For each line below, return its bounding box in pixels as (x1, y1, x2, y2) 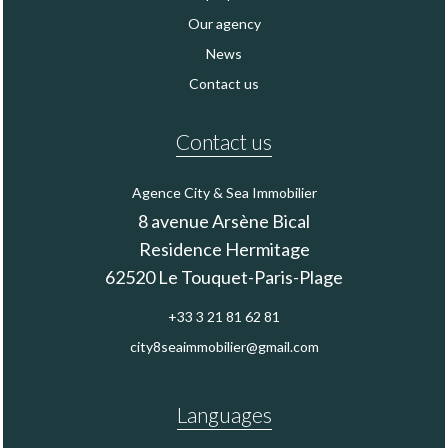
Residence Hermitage (138, 237, 310, 260)
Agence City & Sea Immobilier (131, 183, 317, 201)
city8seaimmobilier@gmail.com (129, 337, 319, 355)
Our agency (187, 14, 261, 32)
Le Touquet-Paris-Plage (155, 265, 343, 288)
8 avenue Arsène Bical (138, 209, 310, 232)
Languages (176, 401, 272, 427)
